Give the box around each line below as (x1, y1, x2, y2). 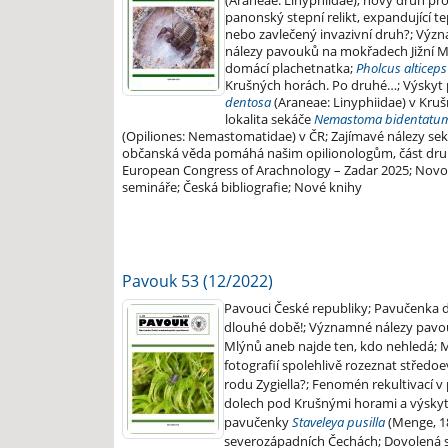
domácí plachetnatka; (225, 59, 356, 78)
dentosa (225, 93, 271, 112)
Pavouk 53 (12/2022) (122, 270, 273, 293)
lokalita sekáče (225, 110, 314, 129)
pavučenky (224, 413, 292, 432)
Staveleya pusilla (292, 413, 385, 432)
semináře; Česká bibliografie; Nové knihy (122, 178, 362, 197)
